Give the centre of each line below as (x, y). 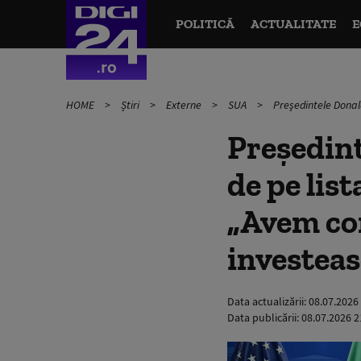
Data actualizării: (268, 301)
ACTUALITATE (293, 24)
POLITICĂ (205, 24)
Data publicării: (264, 317)
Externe (185, 105)
